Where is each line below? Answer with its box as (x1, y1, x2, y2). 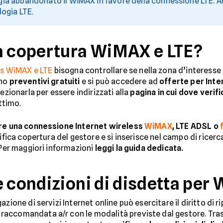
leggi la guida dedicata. (95, 143, 184, 153)
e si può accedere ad (80, 76, 160, 86)
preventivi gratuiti (9, 76, 80, 86)
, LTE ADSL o (172, 121, 219, 131)
